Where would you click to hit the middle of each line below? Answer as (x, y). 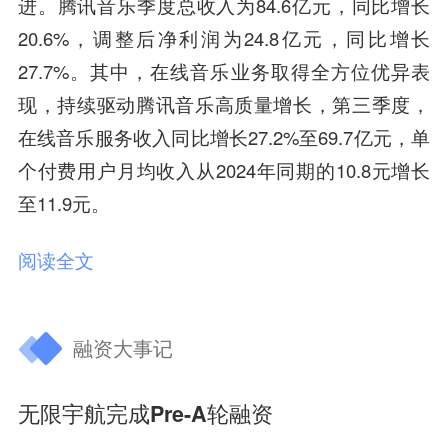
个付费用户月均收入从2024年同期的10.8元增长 (224, 169)
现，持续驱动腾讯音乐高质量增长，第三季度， (224, 103)
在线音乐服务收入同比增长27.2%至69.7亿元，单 (224, 136)
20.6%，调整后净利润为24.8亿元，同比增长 (224, 37)
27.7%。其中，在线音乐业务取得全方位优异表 (224, 70)
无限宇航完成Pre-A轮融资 (145, 414)
